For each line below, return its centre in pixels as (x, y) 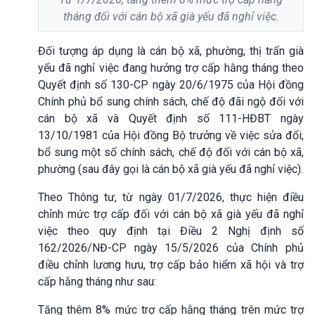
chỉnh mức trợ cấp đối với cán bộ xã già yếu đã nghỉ (171, 214)
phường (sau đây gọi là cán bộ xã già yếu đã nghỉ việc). (171, 169)
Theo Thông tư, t (82, 197)
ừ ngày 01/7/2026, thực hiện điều (215, 197)
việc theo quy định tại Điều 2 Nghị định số (171, 231)
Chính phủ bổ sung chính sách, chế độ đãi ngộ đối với (171, 101)
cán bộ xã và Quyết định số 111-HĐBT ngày (171, 118)
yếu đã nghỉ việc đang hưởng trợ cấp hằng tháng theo (171, 67)
